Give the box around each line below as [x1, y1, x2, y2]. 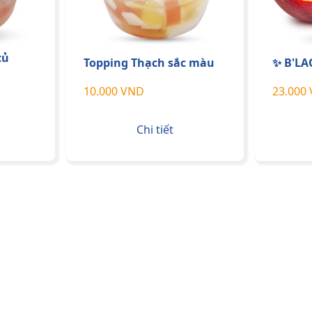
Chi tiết [136, 121, 173, 137]
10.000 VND [83, 84, 144, 100]
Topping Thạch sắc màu [83, 55, 214, 71]
